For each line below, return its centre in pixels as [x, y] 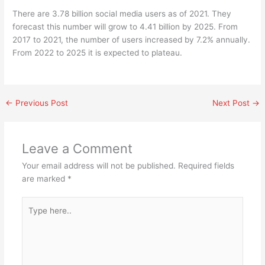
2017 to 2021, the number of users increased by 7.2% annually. [132, 40]
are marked [44, 178]
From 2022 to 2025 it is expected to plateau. [98, 53]
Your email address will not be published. [98, 165]
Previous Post [41, 103]
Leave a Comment [77, 148]
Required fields [206, 165]
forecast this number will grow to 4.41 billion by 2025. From [125, 27]
